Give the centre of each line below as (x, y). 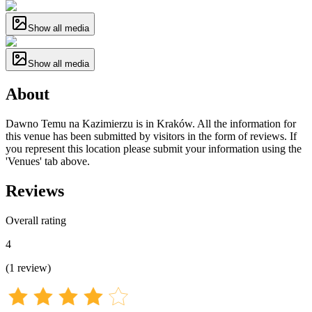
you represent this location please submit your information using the (154, 148)
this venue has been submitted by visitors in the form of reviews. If (151, 136)
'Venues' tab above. (48, 161)
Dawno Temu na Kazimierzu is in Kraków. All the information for (151, 123)
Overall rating (36, 220)
